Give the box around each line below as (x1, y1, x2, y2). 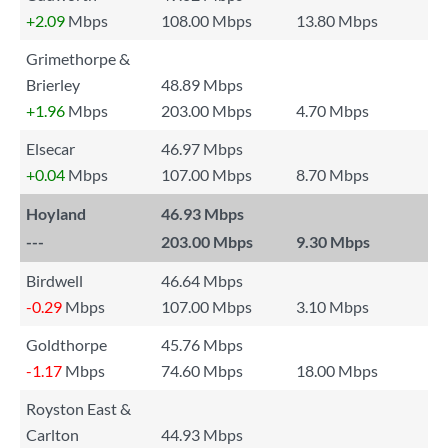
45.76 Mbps (161, 335, 243, 354)
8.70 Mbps (296, 165, 369, 184)
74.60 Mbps (161, 361, 243, 380)
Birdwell (26, 271, 83, 290)
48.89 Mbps (161, 75, 243, 94)
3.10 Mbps (296, 297, 369, 316)
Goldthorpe (26, 335, 107, 354)
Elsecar (26, 139, 75, 158)
